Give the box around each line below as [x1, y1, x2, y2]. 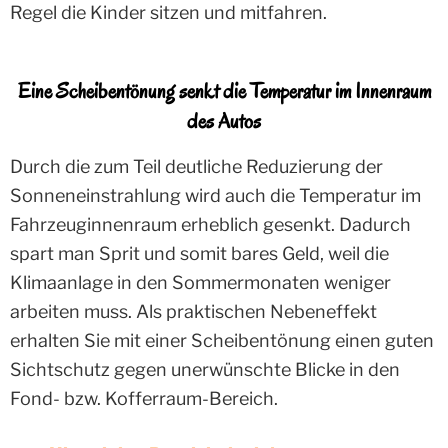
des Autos [187, 106, 261, 135]
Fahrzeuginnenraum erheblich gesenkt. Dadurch [10, 214, 411, 235]
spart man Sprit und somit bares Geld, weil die [10, 243, 389, 264]
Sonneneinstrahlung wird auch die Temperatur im [10, 185, 421, 206]
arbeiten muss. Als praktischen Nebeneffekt [10, 301, 377, 322]
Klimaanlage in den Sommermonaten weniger [10, 272, 391, 293]
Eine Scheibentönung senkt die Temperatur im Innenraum [17, 76, 431, 105]
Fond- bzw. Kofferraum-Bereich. [10, 388, 278, 409]
